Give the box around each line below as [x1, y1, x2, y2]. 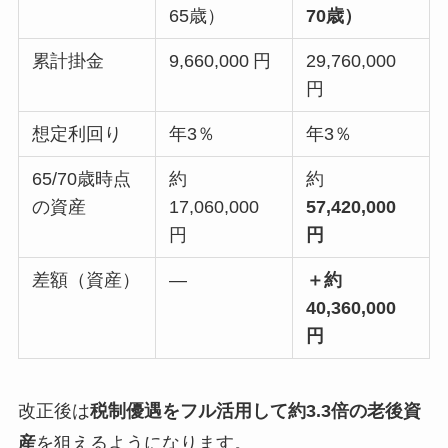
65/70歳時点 [32, 169, 132, 190]
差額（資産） [32, 270, 141, 291]
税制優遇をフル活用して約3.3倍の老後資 [89, 400, 421, 421]
